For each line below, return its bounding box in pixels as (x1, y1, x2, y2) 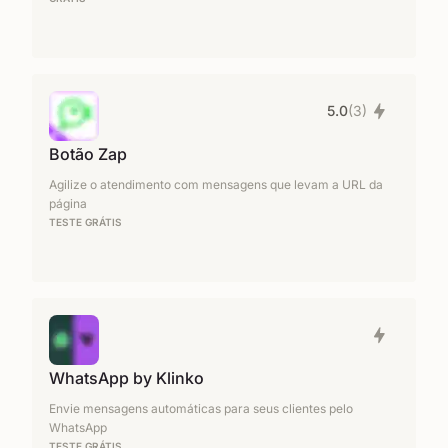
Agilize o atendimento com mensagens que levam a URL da (49, 177, 383, 192)
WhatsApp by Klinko (49, 368, 204, 388)
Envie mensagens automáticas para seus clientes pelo (49, 401, 353, 416)
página (49, 196, 87, 211)
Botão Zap (49, 144, 127, 164)
